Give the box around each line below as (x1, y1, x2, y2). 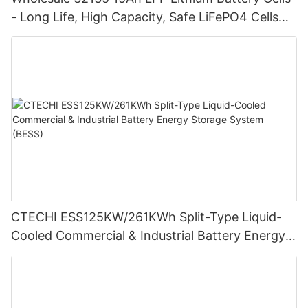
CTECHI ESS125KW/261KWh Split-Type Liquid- (11, 210, 283, 225)
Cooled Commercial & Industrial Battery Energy (11, 228, 285, 243)
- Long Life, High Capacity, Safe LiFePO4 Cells (11, 9, 278, 24)
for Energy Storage (11, 27, 122, 43)
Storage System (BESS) (11, 247, 148, 262)
